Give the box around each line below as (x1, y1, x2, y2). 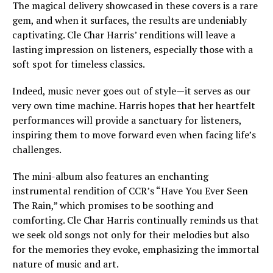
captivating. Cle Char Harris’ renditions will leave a (12, 28, 235, 41)
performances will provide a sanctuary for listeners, (12, 113, 241, 127)
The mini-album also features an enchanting (12, 169, 208, 183)
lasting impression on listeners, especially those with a (12, 43, 253, 56)
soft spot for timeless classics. (12, 57, 145, 71)
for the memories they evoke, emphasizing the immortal (12, 243, 259, 256)
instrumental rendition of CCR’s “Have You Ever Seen (12, 184, 248, 197)
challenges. (12, 143, 62, 156)
